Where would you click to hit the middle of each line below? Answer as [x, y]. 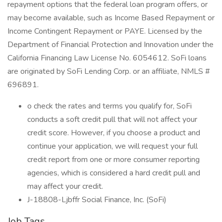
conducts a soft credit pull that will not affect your [112, 119]
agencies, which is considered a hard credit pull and [114, 173]
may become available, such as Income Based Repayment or [111, 18]
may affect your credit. [65, 186]
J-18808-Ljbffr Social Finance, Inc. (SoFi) [97, 200]
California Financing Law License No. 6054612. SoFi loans [107, 58]
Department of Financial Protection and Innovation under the [111, 45]
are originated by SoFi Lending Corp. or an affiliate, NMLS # [109, 71]
